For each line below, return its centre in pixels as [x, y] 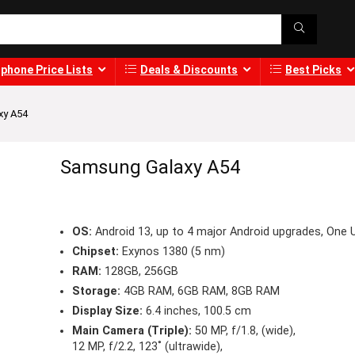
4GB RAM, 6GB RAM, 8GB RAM [200, 292]
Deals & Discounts [189, 70]
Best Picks [313, 70]
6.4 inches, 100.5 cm [197, 311]
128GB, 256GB [139, 272]
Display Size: [107, 311]
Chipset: [95, 252]
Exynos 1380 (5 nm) [172, 252]
